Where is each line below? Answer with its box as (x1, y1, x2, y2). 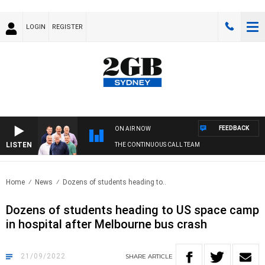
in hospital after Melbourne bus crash (6, 217, 207, 232)
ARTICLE (148, 253, 173, 261)
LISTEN (6, 141, 32, 150)
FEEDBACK (219, 125, 249, 132)
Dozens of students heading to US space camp (6, 203, 259, 218)
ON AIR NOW (115, 125, 151, 132)
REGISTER (52, 23, 83, 31)
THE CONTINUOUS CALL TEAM (115, 141, 200, 148)
